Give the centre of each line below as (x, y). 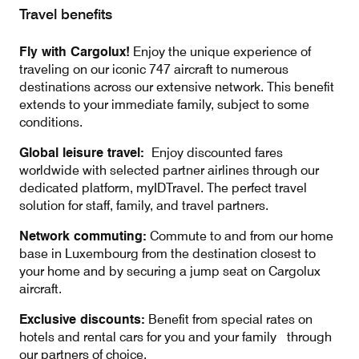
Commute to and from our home (240, 236)
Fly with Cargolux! (75, 52)
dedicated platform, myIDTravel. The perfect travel (163, 188)
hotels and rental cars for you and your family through (175, 337)
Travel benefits (66, 14)
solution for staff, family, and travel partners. (144, 206)
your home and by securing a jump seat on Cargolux (170, 271)
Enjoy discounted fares (214, 153)
